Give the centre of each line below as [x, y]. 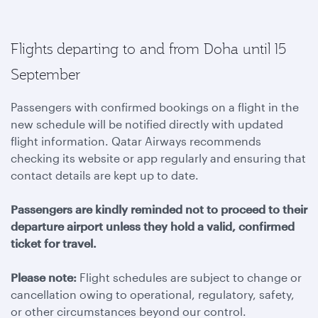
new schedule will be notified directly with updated [147, 124]
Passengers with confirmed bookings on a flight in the [155, 107]
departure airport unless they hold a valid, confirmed [153, 226]
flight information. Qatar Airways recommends [136, 141]
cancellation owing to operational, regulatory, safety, [153, 294]
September [45, 75]
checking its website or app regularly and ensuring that [158, 158]
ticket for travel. [54, 243]
